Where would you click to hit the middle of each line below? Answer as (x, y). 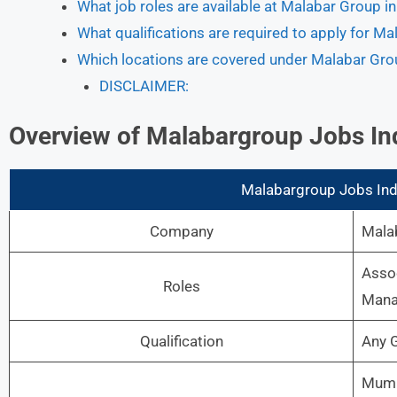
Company (181, 231)
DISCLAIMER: (144, 86)
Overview (60, 136)
